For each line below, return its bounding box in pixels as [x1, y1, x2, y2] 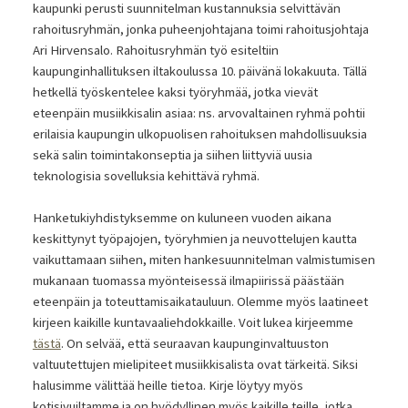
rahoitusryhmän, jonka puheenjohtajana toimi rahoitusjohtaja [32, 21, 369, 38]
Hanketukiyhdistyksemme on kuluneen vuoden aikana [32, 209, 331, 227]
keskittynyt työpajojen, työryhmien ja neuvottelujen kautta [32, 230, 357, 248]
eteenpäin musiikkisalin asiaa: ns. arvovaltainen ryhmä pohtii [32, 105, 365, 122]
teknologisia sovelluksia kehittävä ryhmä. [32, 168, 260, 185]
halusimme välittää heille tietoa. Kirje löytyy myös [32, 377, 303, 394]
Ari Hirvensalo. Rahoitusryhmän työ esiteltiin [32, 42, 279, 59]
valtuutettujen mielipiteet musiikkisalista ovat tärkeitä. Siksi [32, 356, 358, 373]
